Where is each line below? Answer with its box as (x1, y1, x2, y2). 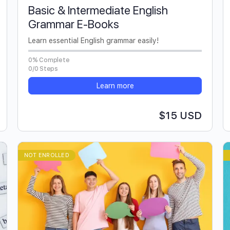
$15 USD (159, 109, 202, 122)
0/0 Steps (28, 65, 58, 72)
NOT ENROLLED (24, 151, 69, 159)
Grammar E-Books (28, 17, 119, 31)
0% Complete (28, 56, 70, 64)
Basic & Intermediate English (28, 3, 168, 17)
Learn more (96, 81, 134, 90)
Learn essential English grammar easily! (28, 36, 159, 45)
